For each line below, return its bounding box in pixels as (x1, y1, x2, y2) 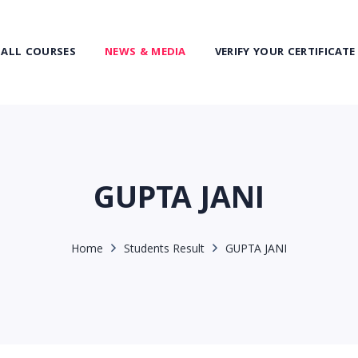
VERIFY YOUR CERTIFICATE (214, 43, 356, 62)
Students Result (124, 240, 205, 260)
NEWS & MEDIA (104, 43, 186, 62)
